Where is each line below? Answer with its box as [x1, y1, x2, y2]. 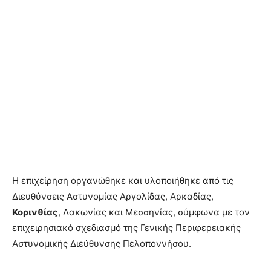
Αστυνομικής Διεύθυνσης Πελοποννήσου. [12, 237, 194, 249]
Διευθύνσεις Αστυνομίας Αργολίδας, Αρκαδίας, [12, 190, 214, 202]
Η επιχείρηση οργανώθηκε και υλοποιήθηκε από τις [12, 174, 233, 186]
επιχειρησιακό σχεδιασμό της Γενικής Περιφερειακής [12, 221, 241, 233]
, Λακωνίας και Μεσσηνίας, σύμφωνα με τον [58, 206, 250, 218]
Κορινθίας [12, 206, 58, 218]
